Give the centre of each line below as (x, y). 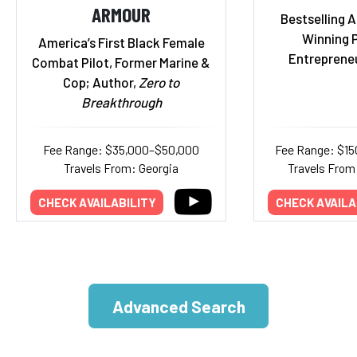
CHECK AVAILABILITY (97, 202)
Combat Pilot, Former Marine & (121, 62)
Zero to (159, 82)
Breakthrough (121, 102)
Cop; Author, (101, 82)
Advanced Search (178, 306)
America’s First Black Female (121, 42)
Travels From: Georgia (121, 168)
